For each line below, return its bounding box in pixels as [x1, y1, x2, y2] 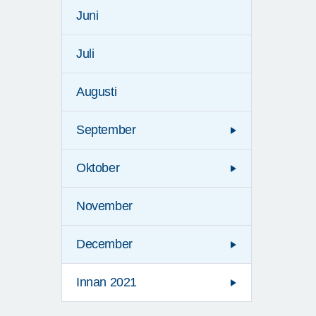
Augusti [76, 85, 117, 99]
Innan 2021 [76, 275, 137, 290]
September [76, 123, 136, 138]
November [76, 199, 133, 214]
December [76, 237, 133, 252]
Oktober [76, 161, 120, 176]
